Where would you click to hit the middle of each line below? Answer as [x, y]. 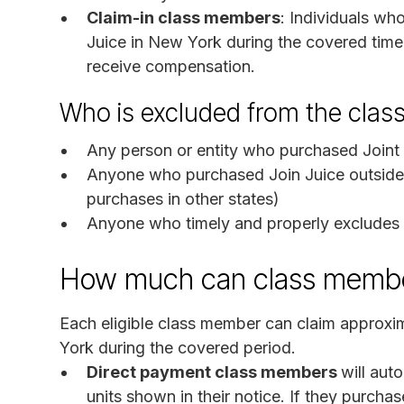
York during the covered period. [178, 347]
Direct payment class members [214, 372]
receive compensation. [171, 66]
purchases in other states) [183, 198]
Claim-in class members [184, 17]
